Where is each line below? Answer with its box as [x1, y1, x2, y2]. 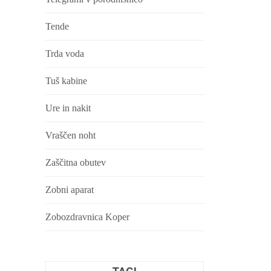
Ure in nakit [45, 103, 91, 113]
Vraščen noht [45, 130, 96, 140]
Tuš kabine [45, 76, 87, 86]
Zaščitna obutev [45, 157, 106, 168]
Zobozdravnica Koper [45, 212, 129, 222]
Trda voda [45, 48, 84, 59]
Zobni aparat [45, 184, 94, 195]
